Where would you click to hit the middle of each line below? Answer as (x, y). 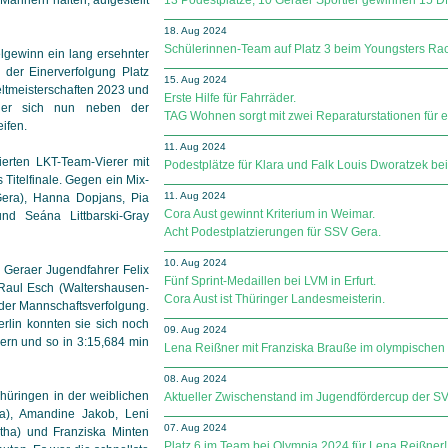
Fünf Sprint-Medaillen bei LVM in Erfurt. (270, 281)
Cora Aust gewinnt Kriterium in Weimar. (269, 214)
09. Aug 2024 (195, 329)
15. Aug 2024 (195, 79)
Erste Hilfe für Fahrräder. (230, 98)
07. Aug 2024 (195, 427)
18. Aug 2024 (195, 30)
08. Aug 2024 (195, 378)
